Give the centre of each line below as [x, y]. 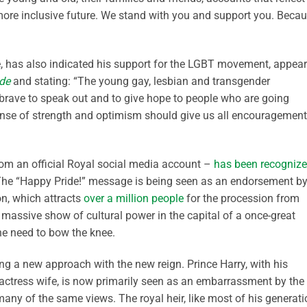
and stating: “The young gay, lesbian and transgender [140, 82]
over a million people [134, 199]
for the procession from [242, 199]
